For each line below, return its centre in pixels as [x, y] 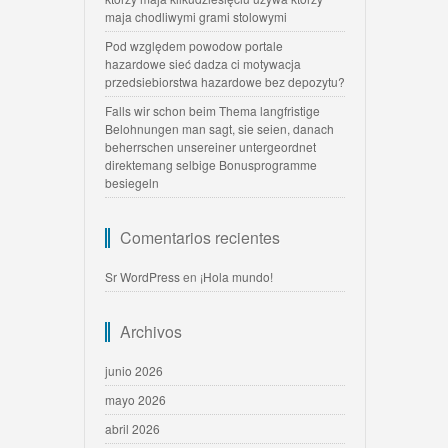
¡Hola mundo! [236, 277]
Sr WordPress [142, 277]
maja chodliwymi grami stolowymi [196, 17]
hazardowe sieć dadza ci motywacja [203, 64]
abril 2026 [132, 429]
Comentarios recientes [200, 238]
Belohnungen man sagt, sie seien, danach [219, 129]
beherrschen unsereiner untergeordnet [210, 147]
